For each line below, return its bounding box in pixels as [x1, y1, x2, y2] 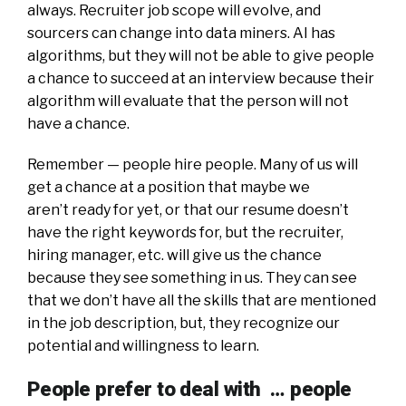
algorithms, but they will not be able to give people [27, 46, 374, 64]
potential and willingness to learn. [27, 336, 259, 354]
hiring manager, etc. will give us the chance [27, 246, 322, 264]
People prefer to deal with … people [27, 376, 352, 401]
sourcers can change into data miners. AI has [27, 24, 335, 42]
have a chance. [27, 114, 130, 132]
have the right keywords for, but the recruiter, [27, 223, 343, 241]
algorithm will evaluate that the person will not [27, 92, 349, 110]
